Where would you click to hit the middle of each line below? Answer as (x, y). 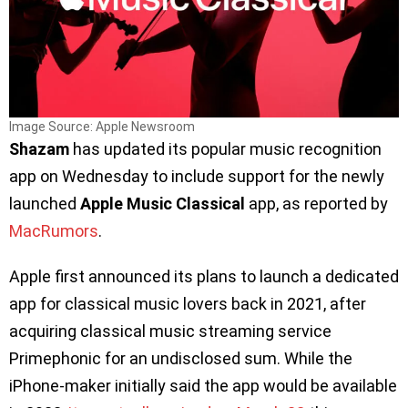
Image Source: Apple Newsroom (102, 126)
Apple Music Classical (163, 203)
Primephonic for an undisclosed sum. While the (181, 358)
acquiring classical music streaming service (170, 331)
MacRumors (54, 230)
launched (45, 203)
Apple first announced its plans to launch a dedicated (204, 276)
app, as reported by (316, 203)
